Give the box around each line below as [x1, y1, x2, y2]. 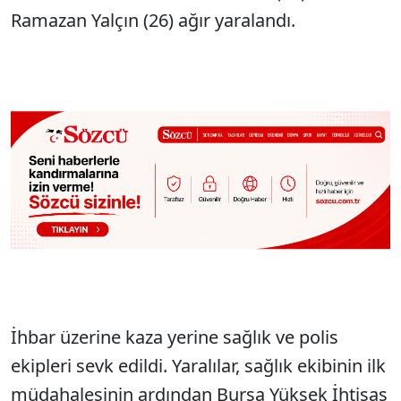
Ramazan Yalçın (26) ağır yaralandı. [11, 8, 295, 32]
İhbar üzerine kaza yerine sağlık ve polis [11, 325, 338, 350]
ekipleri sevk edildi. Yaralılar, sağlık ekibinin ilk [11, 354, 386, 379]
